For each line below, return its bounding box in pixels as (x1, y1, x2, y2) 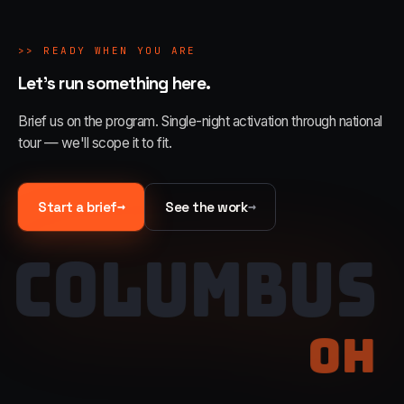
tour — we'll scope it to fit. (18, 134, 172, 151)
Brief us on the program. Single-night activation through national (18, 113, 382, 130)
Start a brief (38, 198, 117, 216)
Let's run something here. (18, 72, 210, 95)
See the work (165, 198, 248, 216)
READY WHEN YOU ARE (43, 44, 197, 57)
